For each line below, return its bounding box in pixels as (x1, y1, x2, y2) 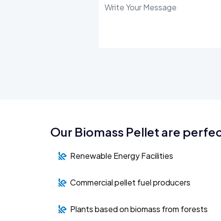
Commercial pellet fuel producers (70, 177, 190, 187)
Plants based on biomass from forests (70, 203, 208, 214)
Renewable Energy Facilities (70, 150, 173, 161)
